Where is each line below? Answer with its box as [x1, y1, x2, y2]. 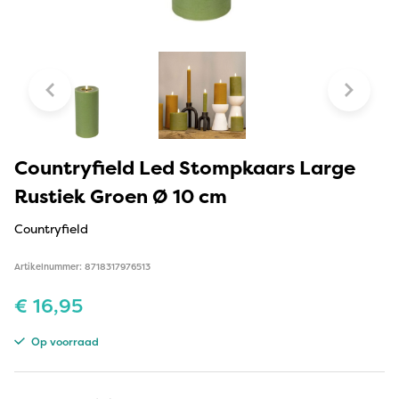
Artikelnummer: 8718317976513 [14, 260, 151, 273]
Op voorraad [28, 333, 99, 349]
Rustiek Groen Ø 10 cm [14, 182, 227, 209]
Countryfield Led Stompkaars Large [14, 153, 355, 181]
